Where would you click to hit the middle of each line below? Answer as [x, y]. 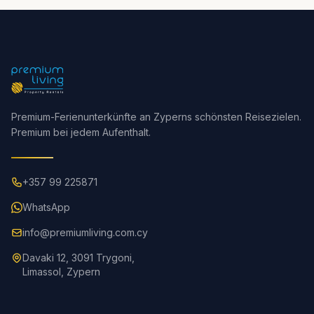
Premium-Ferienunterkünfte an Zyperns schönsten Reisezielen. [156, 117]
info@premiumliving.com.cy [85, 232]
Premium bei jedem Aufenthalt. [81, 132]
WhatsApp [46, 207]
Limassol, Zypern [61, 272]
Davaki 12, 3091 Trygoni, [78, 258]
